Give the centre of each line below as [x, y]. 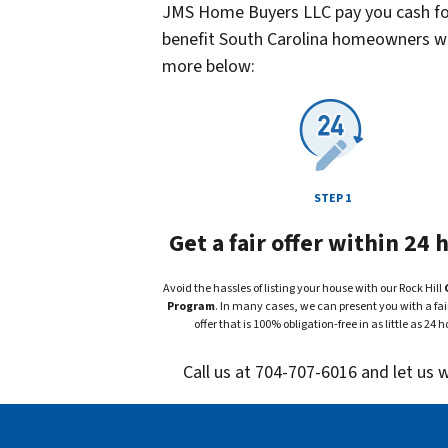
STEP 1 [332, 199]
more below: [208, 67]
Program [190, 307]
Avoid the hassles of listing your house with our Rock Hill [303, 289]
